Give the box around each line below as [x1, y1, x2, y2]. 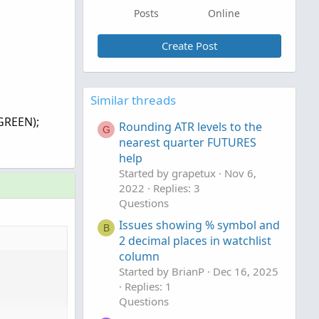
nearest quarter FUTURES [119, 135, 256, 151]
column [119, 249, 159, 265]
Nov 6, [224, 166, 256, 181]
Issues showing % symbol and [119, 217, 280, 234]
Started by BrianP [119, 264, 204, 279]
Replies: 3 [153, 181, 200, 196]
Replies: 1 [125, 279, 172, 294]
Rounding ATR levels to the [119, 119, 262, 135]
